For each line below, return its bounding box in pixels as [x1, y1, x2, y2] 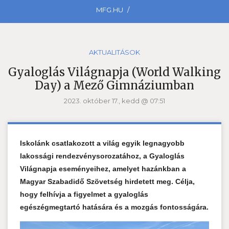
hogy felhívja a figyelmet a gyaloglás [20, 190, 148, 198]
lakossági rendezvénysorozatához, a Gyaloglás [20, 151, 185, 160]
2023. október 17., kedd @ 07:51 [64, 96, 165, 105]
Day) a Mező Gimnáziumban [35, 78, 194, 93]
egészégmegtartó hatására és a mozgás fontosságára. [20, 202, 209, 211]
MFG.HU [96, 5, 123, 14]
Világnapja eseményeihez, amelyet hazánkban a [20, 164, 186, 173]
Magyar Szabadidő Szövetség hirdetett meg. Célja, [20, 177, 195, 186]
